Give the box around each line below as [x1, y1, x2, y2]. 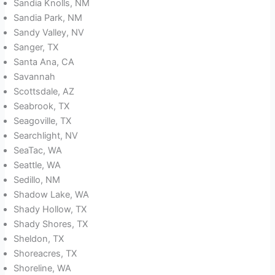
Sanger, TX [14, 42, 59, 53]
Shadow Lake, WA [14, 189, 90, 201]
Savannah [14, 71, 56, 83]
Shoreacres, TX [14, 248, 77, 260]
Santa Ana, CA [14, 56, 75, 68]
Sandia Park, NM [14, 12, 83, 24]
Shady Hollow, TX [14, 204, 87, 215]
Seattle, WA [14, 160, 61, 171]
